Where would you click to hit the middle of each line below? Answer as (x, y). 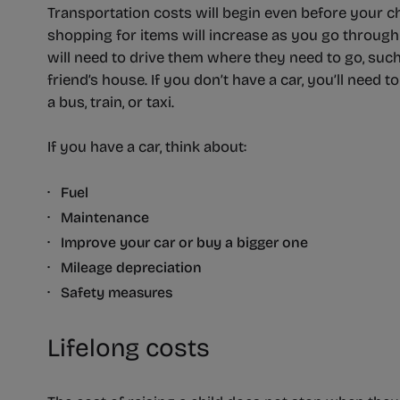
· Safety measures (114, 293)
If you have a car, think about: (147, 147)
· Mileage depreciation (125, 268)
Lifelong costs (129, 349)
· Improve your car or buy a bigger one (178, 243)
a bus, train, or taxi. (111, 103)
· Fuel (68, 193)
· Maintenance (99, 218)
